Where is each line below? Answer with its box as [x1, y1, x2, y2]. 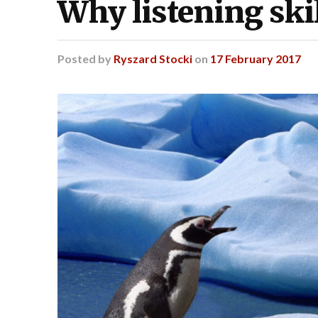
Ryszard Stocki [113, 51, 192, 65]
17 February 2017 [209, 51, 301, 65]
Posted [57, 51, 96, 65]
